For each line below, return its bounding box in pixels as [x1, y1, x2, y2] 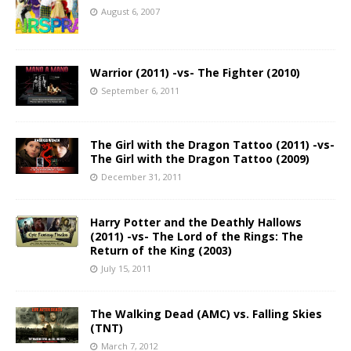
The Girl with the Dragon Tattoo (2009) [90, 150, 309, 166]
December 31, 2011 [101, 170, 182, 183]
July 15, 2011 [101, 262, 151, 274]
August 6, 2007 [101, 5, 160, 18]
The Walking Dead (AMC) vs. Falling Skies [90, 306, 322, 321]
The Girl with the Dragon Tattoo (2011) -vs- [90, 136, 335, 152]
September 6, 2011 [101, 85, 179, 97]
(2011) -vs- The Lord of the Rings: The [90, 228, 303, 244]
